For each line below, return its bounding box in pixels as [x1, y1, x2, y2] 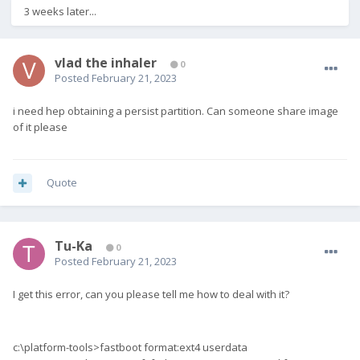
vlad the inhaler [55, 54, 157, 72]
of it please [13, 120, 70, 135]
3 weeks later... [24, 4, 96, 19]
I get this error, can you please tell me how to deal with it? [13, 287, 289, 302]
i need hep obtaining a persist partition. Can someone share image [13, 104, 338, 119]
